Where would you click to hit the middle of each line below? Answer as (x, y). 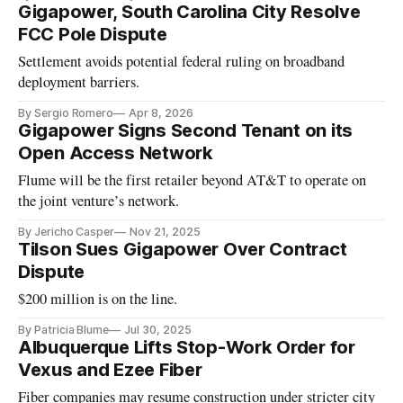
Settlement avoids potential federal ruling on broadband (182, 62)
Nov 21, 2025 (165, 232)
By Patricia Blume (64, 330)
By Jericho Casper (67, 232)
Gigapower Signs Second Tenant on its (185, 131)
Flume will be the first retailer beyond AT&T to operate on (193, 180)
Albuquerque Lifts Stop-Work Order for (187, 348)
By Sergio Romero (66, 113)
